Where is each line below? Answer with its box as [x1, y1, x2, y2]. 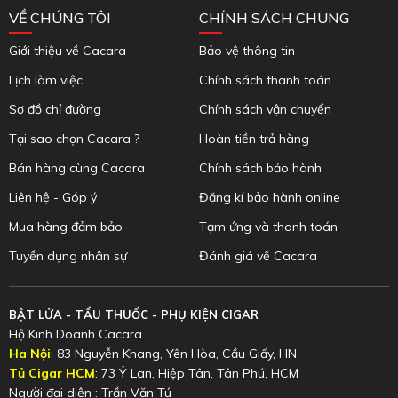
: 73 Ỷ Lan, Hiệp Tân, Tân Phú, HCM [95, 365, 298, 382]
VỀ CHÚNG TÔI [9, 9, 111, 28]
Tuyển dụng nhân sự [9, 248, 127, 265]
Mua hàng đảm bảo [9, 219, 123, 235]
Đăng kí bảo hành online [199, 189, 340, 206]
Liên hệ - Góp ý [9, 189, 97, 206]
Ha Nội [9, 346, 51, 362]
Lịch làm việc [9, 72, 83, 89]
